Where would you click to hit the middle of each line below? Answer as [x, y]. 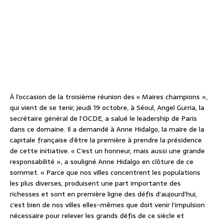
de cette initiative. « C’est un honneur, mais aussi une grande [107, 151]
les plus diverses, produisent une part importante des [95, 183]
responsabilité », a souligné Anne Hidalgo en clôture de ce [102, 162]
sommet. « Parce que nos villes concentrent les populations [105, 173]
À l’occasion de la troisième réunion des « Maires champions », [109, 97]
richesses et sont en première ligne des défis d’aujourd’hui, [103, 194]
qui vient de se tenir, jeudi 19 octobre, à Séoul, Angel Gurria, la [107, 108]
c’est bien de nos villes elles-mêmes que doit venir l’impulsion [107, 205]
